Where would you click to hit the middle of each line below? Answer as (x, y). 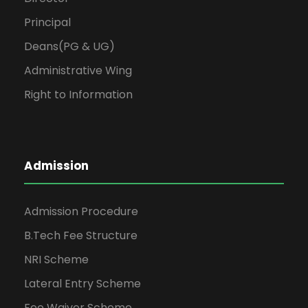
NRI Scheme (56, 259)
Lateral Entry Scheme (82, 283)
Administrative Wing (78, 70)
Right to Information (78, 94)
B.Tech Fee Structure (81, 235)
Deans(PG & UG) (69, 46)
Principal (47, 22)
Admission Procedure (81, 211)
